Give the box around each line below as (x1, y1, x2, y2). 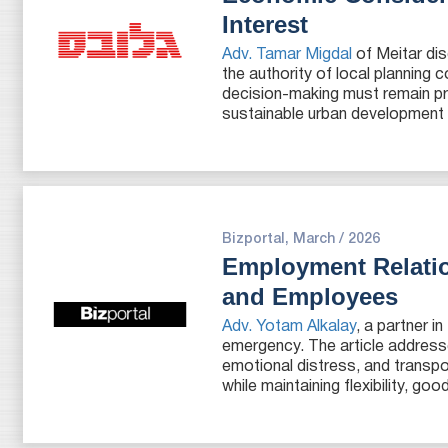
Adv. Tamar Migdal (222, 48, 353, 62)
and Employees (222, 283, 399, 310)
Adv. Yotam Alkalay (222, 320, 357, 334)
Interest (222, 11, 309, 38)
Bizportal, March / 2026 (222, 233, 381, 246)
